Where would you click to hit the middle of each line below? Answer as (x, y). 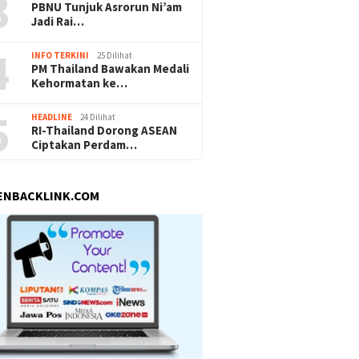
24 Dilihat (98, 117)
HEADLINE (52, 117)
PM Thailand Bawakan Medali (111, 68)
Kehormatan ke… (80, 83)
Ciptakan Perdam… (85, 144)
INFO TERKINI (61, 55)
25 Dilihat (115, 55)
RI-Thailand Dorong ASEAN (105, 130)
